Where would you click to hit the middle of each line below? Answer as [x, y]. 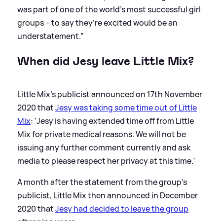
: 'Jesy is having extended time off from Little [112, 121]
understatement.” [50, 36]
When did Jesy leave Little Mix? [106, 61]
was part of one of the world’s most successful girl [109, 10]
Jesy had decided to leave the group [122, 209]
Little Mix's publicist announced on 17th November [110, 94]
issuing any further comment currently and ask [104, 148]
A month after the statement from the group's [102, 182]
